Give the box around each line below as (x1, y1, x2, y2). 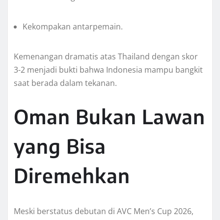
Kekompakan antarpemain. (23, 21, 123, 32)
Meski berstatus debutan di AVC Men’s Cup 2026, (14, 206, 193, 217)
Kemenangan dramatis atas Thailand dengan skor (14, 51, 198, 62)
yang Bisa (14, 134, 106, 159)
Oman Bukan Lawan (14, 104, 205, 129)
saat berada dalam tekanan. (14, 78, 117, 89)
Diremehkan (14, 163, 130, 188)
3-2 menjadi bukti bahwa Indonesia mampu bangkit (14, 64, 203, 76)
